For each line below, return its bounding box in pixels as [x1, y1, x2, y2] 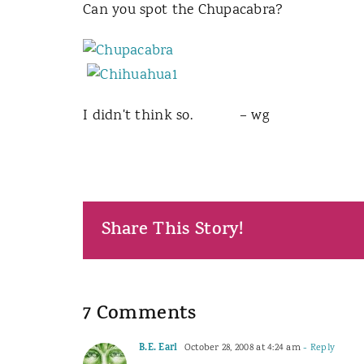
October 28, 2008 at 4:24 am [181, 341, 301, 355]
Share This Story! [101, 216, 244, 245]
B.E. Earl [139, 340, 178, 357]
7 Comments [83, 300, 197, 330]
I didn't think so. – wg [83, 106, 269, 127]
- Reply [301, 341, 336, 355]
